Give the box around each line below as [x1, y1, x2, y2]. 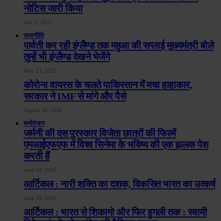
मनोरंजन [24, 119, 44, 128]
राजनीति [24, 32, 44, 40]
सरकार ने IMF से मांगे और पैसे [24, 91, 126, 102]
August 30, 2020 [24, 107, 62, 113]
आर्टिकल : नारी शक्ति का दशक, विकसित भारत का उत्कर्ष [24, 179, 216, 190]
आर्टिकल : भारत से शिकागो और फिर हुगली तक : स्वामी [24, 207, 207, 218]
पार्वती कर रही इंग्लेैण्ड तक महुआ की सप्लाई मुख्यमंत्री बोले [24, 40, 214, 51]
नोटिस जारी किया [24, 3, 83, 14]
